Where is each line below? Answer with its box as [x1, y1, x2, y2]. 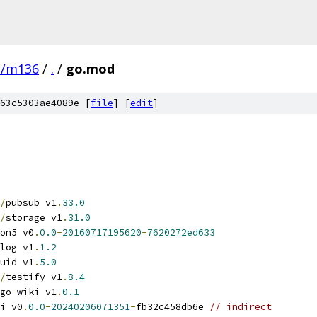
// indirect [209, 301, 272, 313]
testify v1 [6, 271, 62, 283]
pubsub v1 [6, 197, 57, 209]
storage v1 [6, 212, 62, 224]
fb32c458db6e [136, 301, 209, 313]
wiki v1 [17, 286, 57, 298]
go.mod [66, 60, 115, 77]
